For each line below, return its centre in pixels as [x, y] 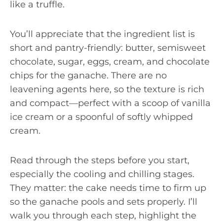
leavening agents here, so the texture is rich [107, 89]
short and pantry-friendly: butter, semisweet [108, 48]
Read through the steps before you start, [100, 160]
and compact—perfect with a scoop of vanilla [110, 103]
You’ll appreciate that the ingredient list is [102, 34]
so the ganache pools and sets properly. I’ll [104, 202]
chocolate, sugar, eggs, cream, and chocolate [110, 61]
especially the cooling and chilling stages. [102, 174]
